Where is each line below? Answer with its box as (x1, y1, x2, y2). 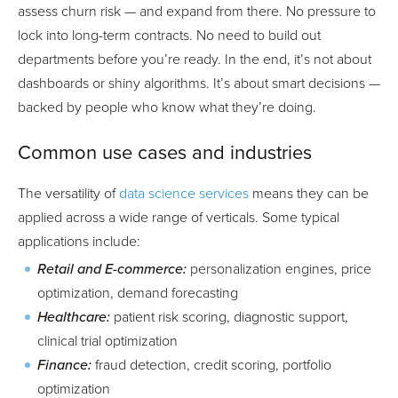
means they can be (249, 184, 369, 203)
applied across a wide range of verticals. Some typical (18, 208, 339, 227)
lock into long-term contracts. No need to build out (18, 26, 321, 44)
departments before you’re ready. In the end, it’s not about (18, 50, 371, 68)
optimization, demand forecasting (37, 283, 238, 302)
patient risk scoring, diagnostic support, (114, 307, 348, 326)
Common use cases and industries (18, 140, 312, 164)
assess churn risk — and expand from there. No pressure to (18, 2, 376, 20)
